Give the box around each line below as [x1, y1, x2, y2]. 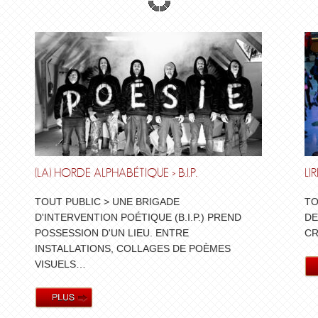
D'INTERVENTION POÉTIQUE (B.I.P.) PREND [35, 212, 241, 223]
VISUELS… [35, 258, 86, 270]
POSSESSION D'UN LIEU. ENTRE [35, 227, 189, 238]
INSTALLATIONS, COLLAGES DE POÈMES [35, 243, 231, 254]
